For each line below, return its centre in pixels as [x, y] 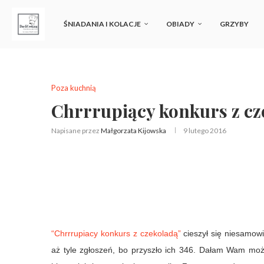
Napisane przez [76, 131]
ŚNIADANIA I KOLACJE [102, 24]
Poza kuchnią [74, 88]
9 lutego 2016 [205, 131]
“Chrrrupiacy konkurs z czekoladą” [116, 233]
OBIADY [180, 24]
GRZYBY [234, 24]
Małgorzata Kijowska [133, 131]
